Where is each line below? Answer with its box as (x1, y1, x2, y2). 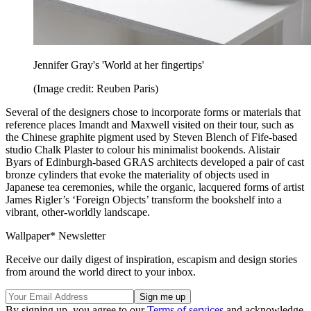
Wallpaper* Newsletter (6, 229, 106, 242)
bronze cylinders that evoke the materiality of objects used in (6, 168, 269, 180)
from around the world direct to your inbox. (6, 265, 196, 278)
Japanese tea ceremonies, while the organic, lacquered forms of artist (6, 180, 304, 193)
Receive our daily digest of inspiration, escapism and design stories (6, 253, 297, 265)
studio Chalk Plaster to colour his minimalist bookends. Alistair (6, 143, 280, 155)
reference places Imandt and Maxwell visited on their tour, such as (6, 118, 294, 131)
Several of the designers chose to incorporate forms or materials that (6, 106, 301, 118)
